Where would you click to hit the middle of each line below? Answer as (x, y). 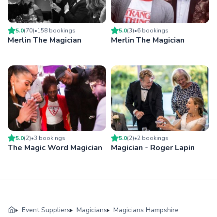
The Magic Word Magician (55, 148)
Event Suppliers (46, 210)
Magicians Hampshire (146, 210)
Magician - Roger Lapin (153, 148)
